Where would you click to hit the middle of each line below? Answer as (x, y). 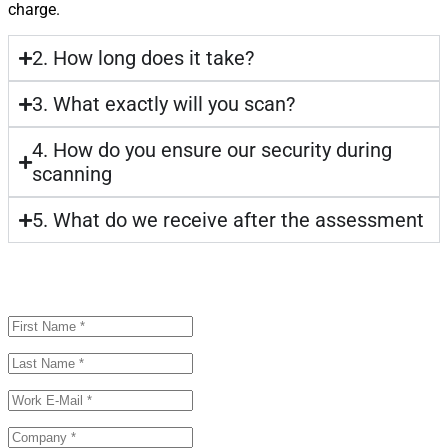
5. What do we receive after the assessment (228, 220)
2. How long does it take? (143, 58)
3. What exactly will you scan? (163, 104)
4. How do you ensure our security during (212, 150)
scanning (72, 174)
